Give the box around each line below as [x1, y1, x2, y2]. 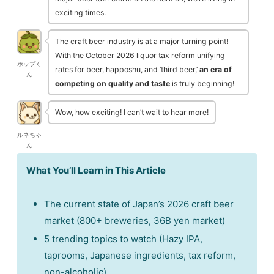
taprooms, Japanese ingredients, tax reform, [44, 250, 235, 262]
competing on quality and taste [55, 79, 170, 89]
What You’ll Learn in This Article [26, 165, 166, 177]
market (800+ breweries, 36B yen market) [44, 215, 225, 227]
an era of [199, 65, 232, 75]
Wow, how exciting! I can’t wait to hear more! [55, 108, 209, 117]
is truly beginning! [170, 79, 234, 89]
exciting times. [55, 8, 106, 18]
